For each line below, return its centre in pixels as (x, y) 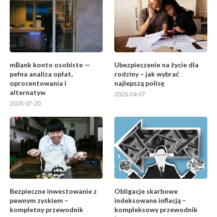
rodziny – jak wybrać (147, 74)
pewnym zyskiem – (39, 200)
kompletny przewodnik (46, 209)
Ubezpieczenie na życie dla (157, 64)
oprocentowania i (38, 83)
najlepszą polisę (139, 83)
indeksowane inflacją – (150, 200)
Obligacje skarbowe (146, 191)
